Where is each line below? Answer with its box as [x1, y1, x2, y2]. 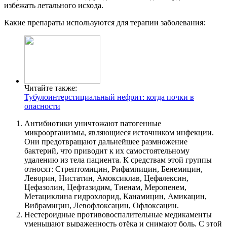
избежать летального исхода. [4, 1, 103, 10]
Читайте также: [24, 84, 77, 93]
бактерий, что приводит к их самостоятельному [24, 146, 190, 156]
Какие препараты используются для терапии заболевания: [4, 18, 205, 27]
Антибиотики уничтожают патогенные [24, 119, 161, 128]
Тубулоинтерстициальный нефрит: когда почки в [24, 93, 194, 102]
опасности [24, 102, 60, 111]
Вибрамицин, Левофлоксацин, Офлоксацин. [24, 201, 179, 210]
